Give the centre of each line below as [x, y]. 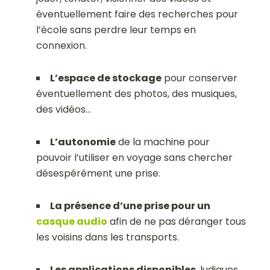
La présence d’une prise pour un [130, 206]
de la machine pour [163, 142]
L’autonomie [83, 142]
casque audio [72, 222]
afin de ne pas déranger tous [177, 222]
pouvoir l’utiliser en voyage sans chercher [135, 158]
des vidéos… [64, 110]
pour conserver [200, 78]
